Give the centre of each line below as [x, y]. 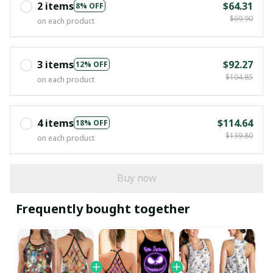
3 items [55, 64]
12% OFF [92, 65]
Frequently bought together [103, 208]
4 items [55, 123]
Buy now [136, 178]
